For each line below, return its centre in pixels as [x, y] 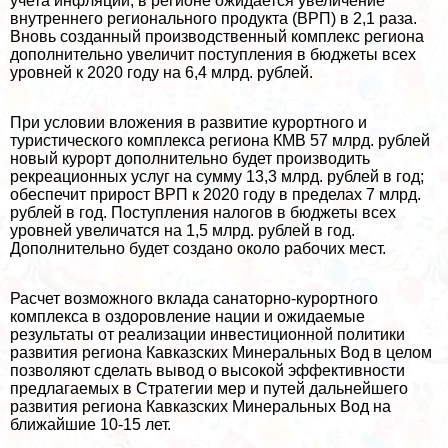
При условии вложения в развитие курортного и [188, 122]
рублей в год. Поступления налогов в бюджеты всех [203, 212]
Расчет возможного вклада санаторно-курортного [194, 298]
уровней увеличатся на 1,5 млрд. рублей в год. [182, 230]
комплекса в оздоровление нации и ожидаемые [187, 316]
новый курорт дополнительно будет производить [192, 158]
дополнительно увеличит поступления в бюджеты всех [213, 54]
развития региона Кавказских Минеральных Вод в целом [221, 352]
